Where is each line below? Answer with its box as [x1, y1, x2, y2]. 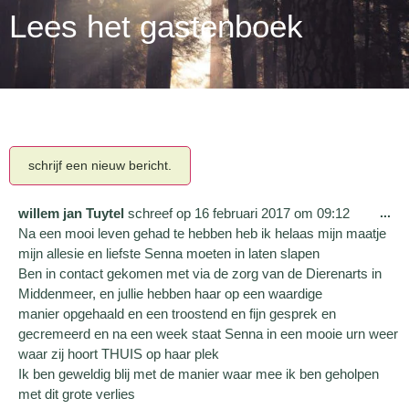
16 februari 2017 [191, 204, 290, 221]
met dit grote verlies [18, 385, 135, 402]
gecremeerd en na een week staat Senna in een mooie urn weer [18, 325, 398, 341]
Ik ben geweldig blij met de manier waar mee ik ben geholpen [18, 365, 379, 382]
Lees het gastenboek [9, 7, 303, 44]
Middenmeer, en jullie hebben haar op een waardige [18, 285, 322, 301]
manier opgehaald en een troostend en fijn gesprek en [18, 305, 336, 321]
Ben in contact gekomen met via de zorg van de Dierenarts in [18, 265, 382, 281]
